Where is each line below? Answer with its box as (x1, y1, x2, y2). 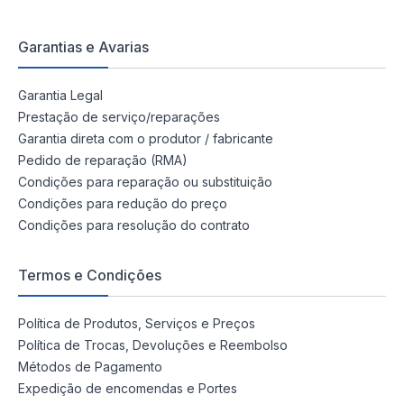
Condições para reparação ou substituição (18, 174, 272, 190)
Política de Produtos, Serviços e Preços (18, 316, 255, 332)
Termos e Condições (18, 266, 161, 285)
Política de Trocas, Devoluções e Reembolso (18, 337, 288, 353)
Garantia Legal (18, 87, 103, 104)
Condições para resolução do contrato (18, 217, 250, 234)
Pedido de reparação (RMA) (18, 152, 188, 169)
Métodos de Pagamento (18, 359, 162, 375)
